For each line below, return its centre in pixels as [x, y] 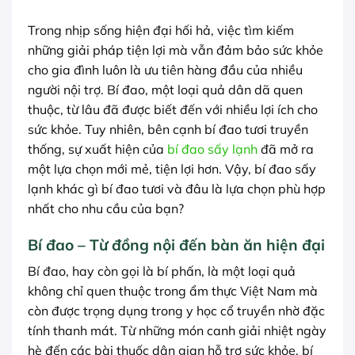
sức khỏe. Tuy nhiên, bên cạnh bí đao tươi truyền [168, 129]
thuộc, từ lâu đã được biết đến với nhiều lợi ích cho [173, 109]
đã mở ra [286, 149]
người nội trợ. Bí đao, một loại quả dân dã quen [165, 90]
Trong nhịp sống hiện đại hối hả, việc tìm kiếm [161, 30]
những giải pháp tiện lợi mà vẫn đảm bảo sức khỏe [176, 50]
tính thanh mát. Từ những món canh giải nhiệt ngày [177, 331]
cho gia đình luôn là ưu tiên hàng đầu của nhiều [165, 70]
